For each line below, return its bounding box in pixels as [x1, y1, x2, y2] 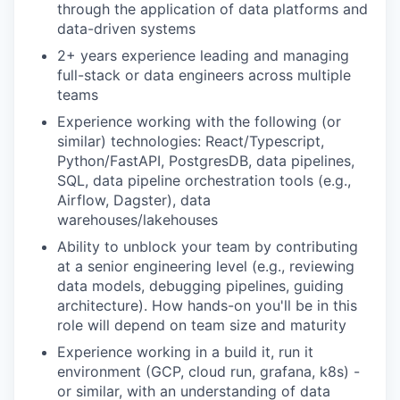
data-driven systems [57, 20, 196, 37]
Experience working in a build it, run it [57, 343, 313, 361]
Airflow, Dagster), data [57, 191, 211, 209]
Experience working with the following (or [57, 112, 341, 130]
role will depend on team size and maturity [57, 316, 346, 334]
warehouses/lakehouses [57, 211, 218, 229]
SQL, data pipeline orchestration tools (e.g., [57, 171, 351, 189]
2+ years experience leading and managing [57, 46, 349, 64]
